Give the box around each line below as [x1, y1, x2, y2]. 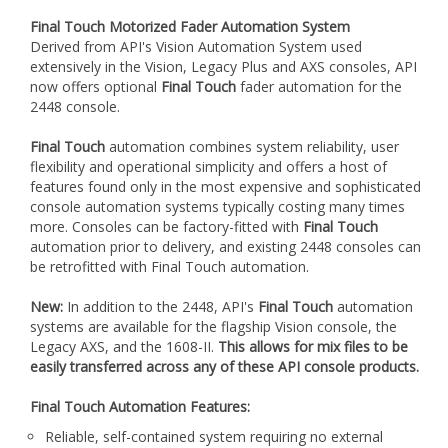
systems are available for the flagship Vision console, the [30, 317, 397, 337]
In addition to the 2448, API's [63, 297, 258, 317]
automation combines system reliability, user [105, 137, 399, 157]
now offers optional [30, 77, 161, 97]
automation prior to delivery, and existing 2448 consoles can [30, 237, 421, 257]
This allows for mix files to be [218, 337, 408, 357]
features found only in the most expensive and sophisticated [30, 177, 421, 197]
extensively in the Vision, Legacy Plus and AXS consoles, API [30, 57, 417, 77]
